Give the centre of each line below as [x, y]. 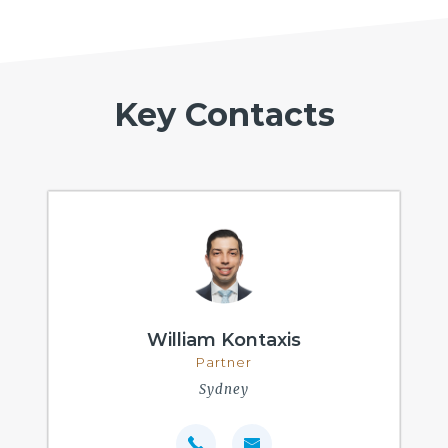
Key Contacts [224, 114]
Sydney [224, 389]
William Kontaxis [224, 339]
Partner [224, 361]
